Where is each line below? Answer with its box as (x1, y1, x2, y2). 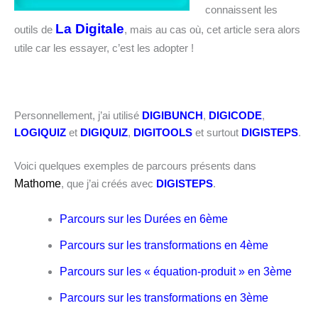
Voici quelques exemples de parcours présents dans (14, 160, 256, 172)
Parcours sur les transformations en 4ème (59, 239, 268, 252)
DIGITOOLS (133, 126, 192, 138)
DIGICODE (206, 109, 262, 121)
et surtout (192, 126, 241, 138)
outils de (14, 24, 55, 36)
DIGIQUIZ (80, 126, 128, 138)
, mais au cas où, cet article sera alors (124, 24, 300, 36)
